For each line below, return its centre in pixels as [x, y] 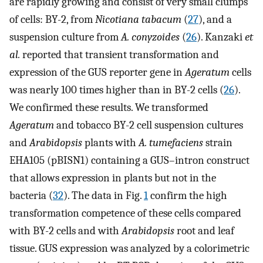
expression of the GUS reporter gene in [97, 72]
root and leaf [204, 230]
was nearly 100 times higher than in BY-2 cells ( [117, 90]
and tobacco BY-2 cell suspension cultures [149, 125]
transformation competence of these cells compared [125, 213]
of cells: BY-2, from [52, 19]
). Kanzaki [221, 37]
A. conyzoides [150, 37]
